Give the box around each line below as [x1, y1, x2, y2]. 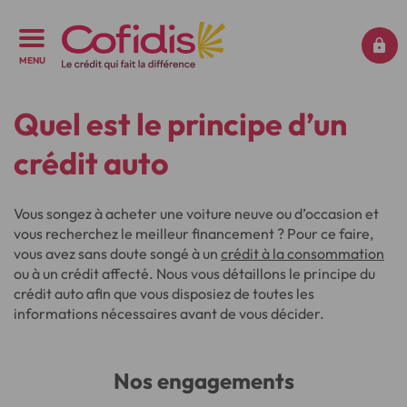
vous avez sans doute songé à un [14, 244, 221, 263]
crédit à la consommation [221, 244, 384, 263]
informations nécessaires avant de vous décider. [14, 304, 324, 323]
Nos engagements [113, 367, 294, 394]
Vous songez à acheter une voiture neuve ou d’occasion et [14, 204, 379, 223]
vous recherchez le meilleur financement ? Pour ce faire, [14, 224, 373, 243]
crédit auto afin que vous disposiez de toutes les [14, 284, 314, 303]
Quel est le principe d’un [14, 104, 347, 144]
